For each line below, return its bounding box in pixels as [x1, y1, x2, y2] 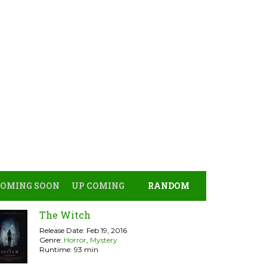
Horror [64, 235, 86, 244]
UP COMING [71, 180, 125, 191]
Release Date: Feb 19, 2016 [39, 226, 127, 235]
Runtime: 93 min [39, 245, 98, 254]
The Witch [39, 209, 91, 221]
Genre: [39, 235, 64, 244]
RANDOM [147, 180, 190, 191]
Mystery [90, 235, 117, 244]
